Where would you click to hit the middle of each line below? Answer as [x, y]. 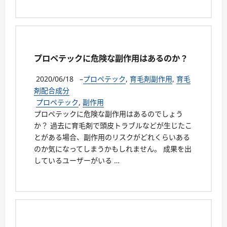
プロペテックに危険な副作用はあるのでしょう [108, 113]
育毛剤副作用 [151, 79]
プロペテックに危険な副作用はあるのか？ [111, 59]
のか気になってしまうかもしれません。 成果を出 [113, 148]
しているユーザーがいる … [77, 160]
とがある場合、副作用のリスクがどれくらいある [112, 137]
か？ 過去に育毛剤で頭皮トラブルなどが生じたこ [113, 125]
